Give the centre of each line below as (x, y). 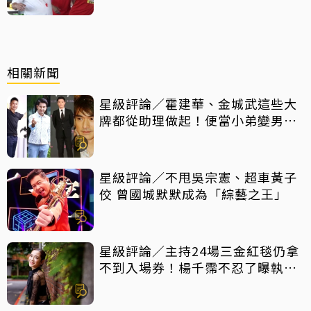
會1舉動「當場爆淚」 (162, 284)
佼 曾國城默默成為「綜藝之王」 (193, 193)
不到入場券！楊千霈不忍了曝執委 (198, 267)
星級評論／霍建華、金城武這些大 (198, 103)
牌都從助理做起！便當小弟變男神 (198, 120)
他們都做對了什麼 (152, 136)
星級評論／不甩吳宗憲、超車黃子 (198, 177)
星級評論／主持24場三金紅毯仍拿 (199, 250)
